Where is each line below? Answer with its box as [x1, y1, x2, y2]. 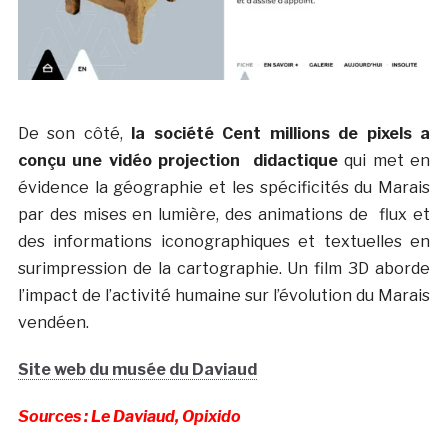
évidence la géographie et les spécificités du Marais [17, 178, 431, 198]
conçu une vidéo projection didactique [17, 151, 338, 171]
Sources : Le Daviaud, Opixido [17, 407, 241, 427]
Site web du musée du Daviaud [17, 360, 257, 380]
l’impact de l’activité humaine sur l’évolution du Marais [17, 286, 431, 306]
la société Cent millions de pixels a [131, 124, 431, 144]
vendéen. [17, 313, 89, 333]
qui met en [337, 151, 431, 171]
